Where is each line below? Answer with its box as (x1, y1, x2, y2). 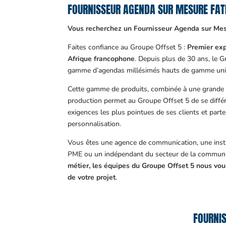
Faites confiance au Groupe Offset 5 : (68, 42, 188, 52)
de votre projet (68, 172, 116, 182)
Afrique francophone (68, 53, 135, 64)
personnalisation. (68, 119, 122, 129)
